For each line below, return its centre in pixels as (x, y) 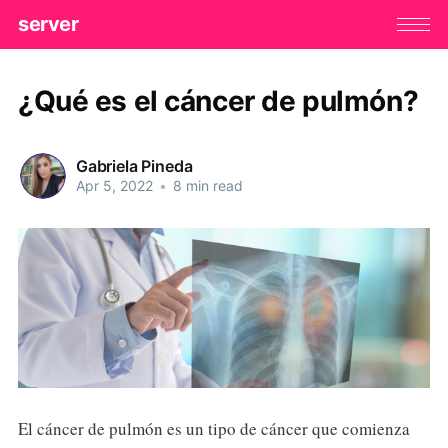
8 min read (205, 186)
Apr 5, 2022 (114, 186)
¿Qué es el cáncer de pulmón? (218, 100)
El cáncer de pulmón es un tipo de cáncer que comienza (213, 428)
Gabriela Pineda (134, 166)
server (48, 24)
